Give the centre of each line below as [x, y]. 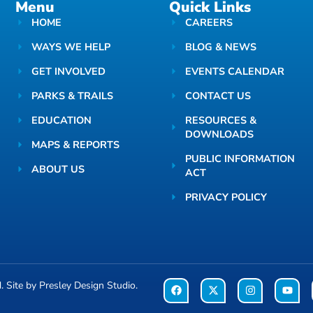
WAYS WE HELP [71, 47]
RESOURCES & [220, 121]
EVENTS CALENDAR [234, 72]
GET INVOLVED [68, 72]
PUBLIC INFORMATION [240, 159]
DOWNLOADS [219, 134]
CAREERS [209, 23]
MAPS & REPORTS [75, 145]
